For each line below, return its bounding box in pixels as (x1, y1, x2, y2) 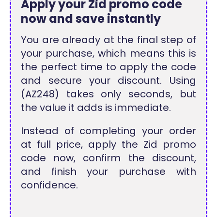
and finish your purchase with (21, 164, 196, 178)
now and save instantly (21, 10, 161, 27)
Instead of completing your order (21, 124, 196, 138)
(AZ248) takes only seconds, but (21, 87, 196, 101)
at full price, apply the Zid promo (21, 137, 196, 151)
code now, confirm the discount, (21, 151, 196, 165)
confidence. (21, 178, 78, 192)
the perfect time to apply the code (21, 60, 196, 74)
